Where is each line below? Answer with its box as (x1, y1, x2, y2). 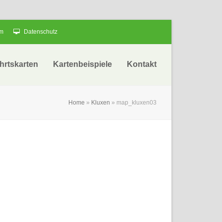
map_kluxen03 (116, 99, 157, 106)
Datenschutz (24, 28, 57, 35)
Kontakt (127, 60, 157, 68)
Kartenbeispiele (53, 60, 112, 68)
